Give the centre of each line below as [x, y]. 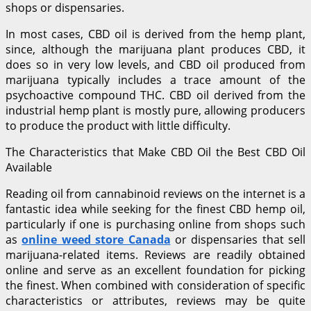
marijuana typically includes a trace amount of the [155, 79]
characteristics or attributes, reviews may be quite [155, 300]
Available [29, 167]
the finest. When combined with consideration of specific [155, 285]
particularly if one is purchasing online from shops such [155, 224]
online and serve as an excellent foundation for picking [155, 270]
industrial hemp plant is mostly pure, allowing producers [155, 110]
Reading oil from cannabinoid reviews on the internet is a [155, 193]
